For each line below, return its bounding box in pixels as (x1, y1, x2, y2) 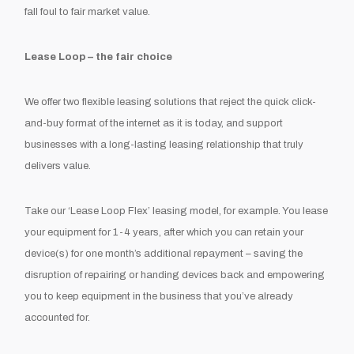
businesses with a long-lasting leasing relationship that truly (24, 138, 304, 150)
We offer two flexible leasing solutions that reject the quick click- (24, 96, 317, 107)
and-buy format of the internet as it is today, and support (24, 117, 284, 129)
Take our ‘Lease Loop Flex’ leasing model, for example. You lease (24, 205, 329, 217)
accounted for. (24, 311, 91, 323)
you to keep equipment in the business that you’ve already (24, 290, 294, 302)
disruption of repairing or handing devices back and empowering (24, 269, 326, 281)
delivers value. (24, 160, 92, 171)
